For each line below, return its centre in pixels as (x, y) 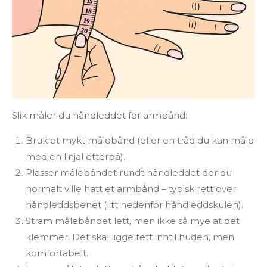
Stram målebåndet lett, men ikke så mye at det (132, 221)
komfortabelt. (57, 253)
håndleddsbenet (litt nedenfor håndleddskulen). (134, 204)
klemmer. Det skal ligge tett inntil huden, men (130, 237)
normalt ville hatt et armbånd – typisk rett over (131, 188)
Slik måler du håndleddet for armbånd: (100, 115)
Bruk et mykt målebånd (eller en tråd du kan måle (139, 140)
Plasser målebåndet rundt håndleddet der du (128, 172)
